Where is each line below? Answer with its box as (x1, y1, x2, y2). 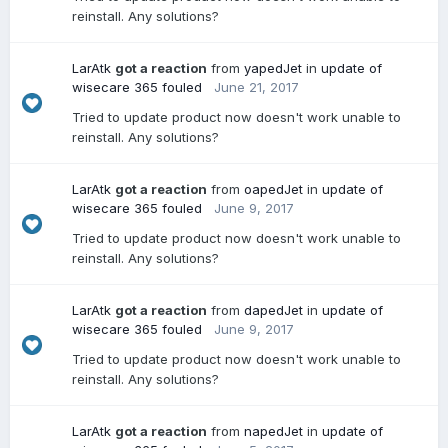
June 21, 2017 (214, 79, 299, 95)
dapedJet (244, 302, 303, 318)
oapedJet (244, 181, 303, 197)
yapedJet (244, 60, 302, 76)
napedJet (244, 423, 303, 439)
